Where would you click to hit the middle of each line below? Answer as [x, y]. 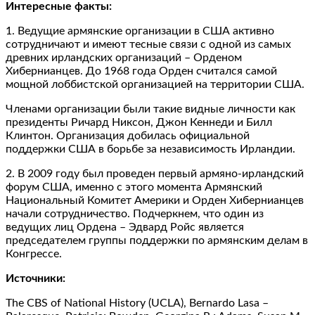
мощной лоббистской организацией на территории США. [155, 84]
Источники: [36, 278]
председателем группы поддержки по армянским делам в [157, 240]
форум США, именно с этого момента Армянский [134, 187]
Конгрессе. [34, 253]
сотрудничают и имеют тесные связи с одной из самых [148, 44]
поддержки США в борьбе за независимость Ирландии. [150, 149]
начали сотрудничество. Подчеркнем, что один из [135, 213]
